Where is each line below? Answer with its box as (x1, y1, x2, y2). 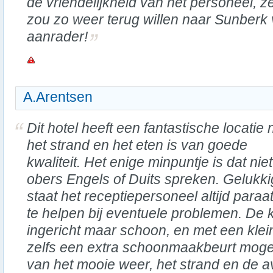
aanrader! (27, 29, 88, 44)
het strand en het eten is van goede (27, 137, 247, 153)
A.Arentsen (23, 89, 93, 105)
